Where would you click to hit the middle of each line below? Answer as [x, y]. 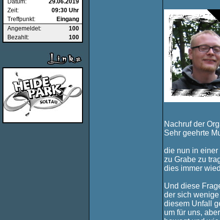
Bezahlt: [18, 37]
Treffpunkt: [21, 19]
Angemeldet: [24, 28]
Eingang [68, 19]
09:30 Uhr [65, 10]
